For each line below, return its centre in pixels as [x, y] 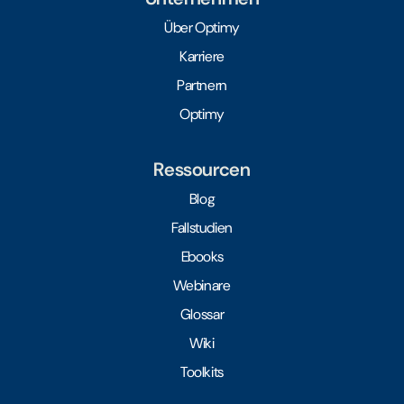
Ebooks [202, 256]
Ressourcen [202, 169]
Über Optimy [202, 27]
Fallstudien [202, 227]
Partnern [202, 85]
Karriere [202, 56]
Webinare [202, 285]
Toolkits [202, 372]
